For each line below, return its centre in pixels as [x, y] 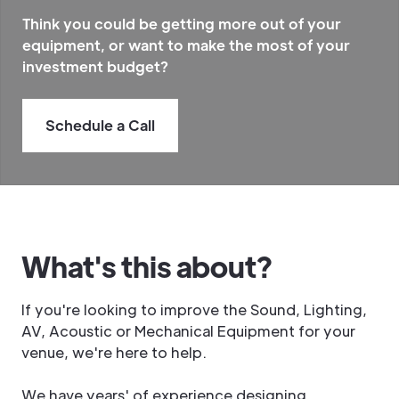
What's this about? [150, 265]
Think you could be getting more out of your [182, 23]
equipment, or [75, 45]
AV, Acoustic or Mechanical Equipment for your [188, 330]
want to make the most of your [239, 45]
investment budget [91, 66]
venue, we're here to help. [114, 352]
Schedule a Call [100, 125]
